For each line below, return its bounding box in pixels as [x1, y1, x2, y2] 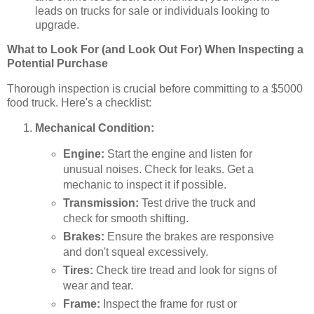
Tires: [62, 264, 93, 276]
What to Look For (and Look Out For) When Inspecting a [7, 43, 303, 56]
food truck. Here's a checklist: [7, 97, 151, 109]
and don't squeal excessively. [62, 245, 208, 258]
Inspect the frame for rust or [100, 297, 237, 310]
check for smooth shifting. [62, 212, 189, 224]
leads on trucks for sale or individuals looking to [35, 4, 270, 17]
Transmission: [62, 196, 139, 209]
